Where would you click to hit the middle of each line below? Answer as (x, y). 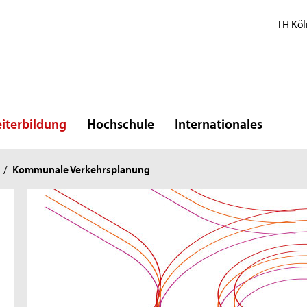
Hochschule (121, 123)
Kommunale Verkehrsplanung (82, 169)
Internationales (219, 123)
